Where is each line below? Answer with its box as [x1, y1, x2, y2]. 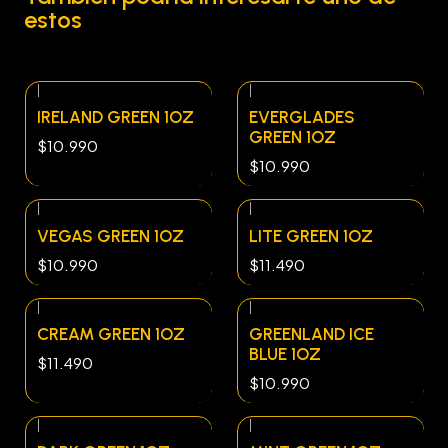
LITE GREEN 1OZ [249, 225, 373, 246]
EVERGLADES [249, 107, 355, 128]
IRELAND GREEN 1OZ [37, 107, 194, 128]
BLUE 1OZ [249, 343, 321, 364]
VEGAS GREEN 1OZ [37, 225, 184, 246]
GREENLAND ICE [249, 323, 374, 344]
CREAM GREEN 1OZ [37, 323, 185, 344]
